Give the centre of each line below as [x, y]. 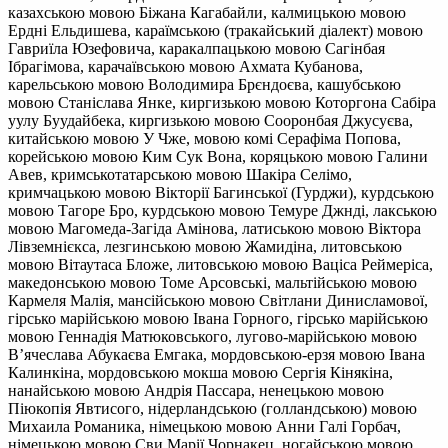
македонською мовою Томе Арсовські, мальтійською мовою [212, 282]
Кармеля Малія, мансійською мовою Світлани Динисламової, [218, 300]
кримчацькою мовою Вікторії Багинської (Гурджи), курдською [221, 192]
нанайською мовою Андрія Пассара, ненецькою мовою [196, 390]
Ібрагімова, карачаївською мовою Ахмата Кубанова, [185, 66]
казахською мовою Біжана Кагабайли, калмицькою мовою [207, 12]
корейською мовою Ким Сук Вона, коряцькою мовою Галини [218, 156]
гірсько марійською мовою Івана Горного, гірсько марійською [218, 318]
